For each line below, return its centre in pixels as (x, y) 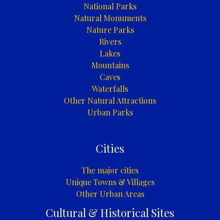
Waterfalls (110, 89)
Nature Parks (110, 30)
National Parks (110, 6)
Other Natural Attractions (110, 101)
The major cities (110, 170)
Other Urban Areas (110, 193)
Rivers (110, 42)
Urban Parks (110, 112)
